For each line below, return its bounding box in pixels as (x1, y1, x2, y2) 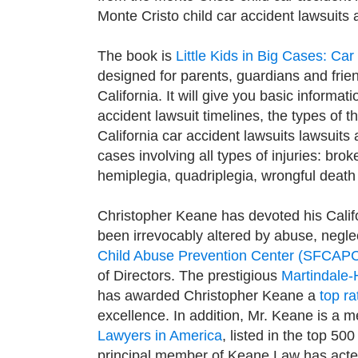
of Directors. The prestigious (97, 268, 281, 284)
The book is (97, 48, 176, 64)
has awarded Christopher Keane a (97, 288, 320, 304)
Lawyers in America (97, 328, 222, 344)
